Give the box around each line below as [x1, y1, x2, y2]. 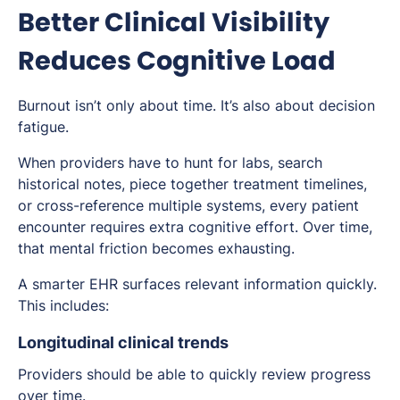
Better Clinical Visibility [18, 4, 329, 41]
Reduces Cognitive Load [18, 43, 336, 79]
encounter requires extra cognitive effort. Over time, [18, 218, 372, 237]
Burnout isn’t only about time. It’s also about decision [18, 96, 375, 115]
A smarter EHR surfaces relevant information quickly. [18, 275, 377, 294]
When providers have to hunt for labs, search [18, 154, 322, 172]
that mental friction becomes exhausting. [18, 239, 299, 258]
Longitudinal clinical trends [18, 333, 229, 353]
